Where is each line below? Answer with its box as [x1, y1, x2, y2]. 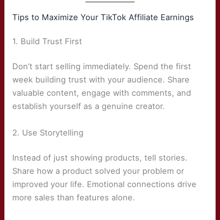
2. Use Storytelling [12, 127, 84, 137]
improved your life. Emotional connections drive [12, 179, 197, 190]
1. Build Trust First [12, 36, 82, 46]
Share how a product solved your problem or [12, 166, 185, 176]
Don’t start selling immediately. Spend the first [12, 61, 192, 72]
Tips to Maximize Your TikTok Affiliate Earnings [12, 12, 194, 23]
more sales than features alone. [12, 192, 136, 203]
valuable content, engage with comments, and [12, 88, 192, 98]
